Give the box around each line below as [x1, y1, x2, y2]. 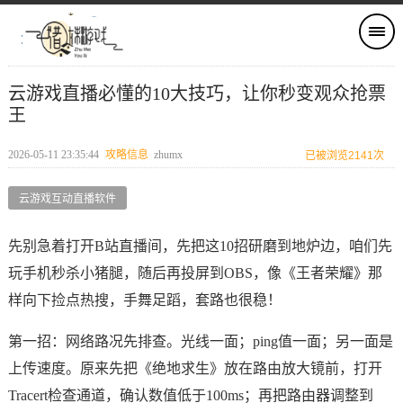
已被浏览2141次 [305, 149, 385, 162]
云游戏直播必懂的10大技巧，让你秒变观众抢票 [7, 84, 386, 103]
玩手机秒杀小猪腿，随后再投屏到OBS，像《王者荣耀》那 [7, 265, 382, 281]
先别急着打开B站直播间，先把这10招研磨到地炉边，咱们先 [7, 238, 392, 254]
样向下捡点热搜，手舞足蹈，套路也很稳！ [7, 292, 282, 308]
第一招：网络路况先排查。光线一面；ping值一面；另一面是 [7, 334, 393, 349]
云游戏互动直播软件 [18, 193, 116, 205]
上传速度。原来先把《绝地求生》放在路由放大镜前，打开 [7, 361, 382, 376]
